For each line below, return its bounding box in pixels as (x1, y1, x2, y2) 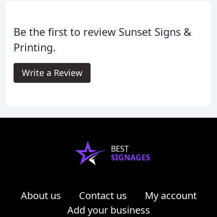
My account (144, 189, 197, 202)
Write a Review (22, 67, 82, 79)
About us (20, 189, 61, 202)
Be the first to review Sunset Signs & (14, 25, 191, 39)
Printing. (14, 40, 56, 55)
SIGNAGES (110, 152, 150, 163)
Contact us (78, 189, 127, 202)
